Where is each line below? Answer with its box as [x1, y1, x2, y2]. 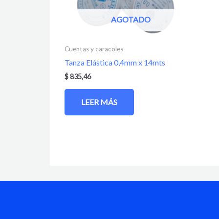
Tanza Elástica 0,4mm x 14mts [65, 58, 165, 67]
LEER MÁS [81, 97, 117, 107]
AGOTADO [110, 14, 151, 24]
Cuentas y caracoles [65, 44, 123, 53]
